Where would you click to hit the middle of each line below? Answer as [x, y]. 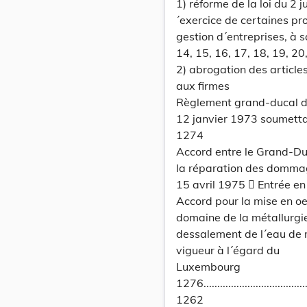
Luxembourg [208, 267]
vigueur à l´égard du [228, 250]
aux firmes [203, 86]
